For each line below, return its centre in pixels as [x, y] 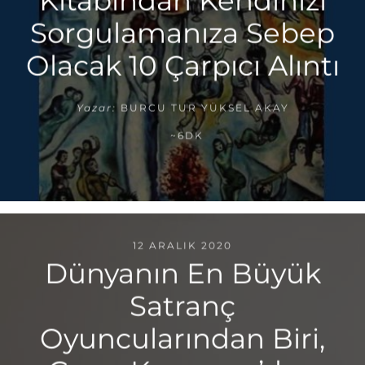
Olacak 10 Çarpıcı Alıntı [182, 66]
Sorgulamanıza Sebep [182, 33]
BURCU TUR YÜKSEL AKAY [204, 108]
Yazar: [96, 108]
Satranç [182, 306]
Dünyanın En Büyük [182, 273]
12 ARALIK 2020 [182, 245]
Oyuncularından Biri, [182, 339]
